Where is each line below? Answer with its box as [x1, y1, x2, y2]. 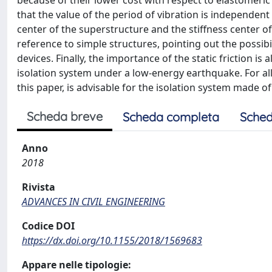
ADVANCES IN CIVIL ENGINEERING [22, 195, 165, 208]
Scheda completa [123, 109, 219, 124]
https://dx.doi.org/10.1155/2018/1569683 [22, 234, 202, 247]
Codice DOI [22, 219, 75, 233]
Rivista [22, 180, 55, 194]
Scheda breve [27, 109, 103, 124]
